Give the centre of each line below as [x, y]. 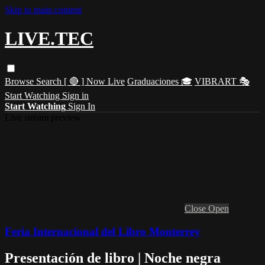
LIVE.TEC [49, 39]
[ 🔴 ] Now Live [94, 81]
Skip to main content [43, 10]
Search [50, 81]
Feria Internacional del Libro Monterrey [103, 231]
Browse [20, 81]
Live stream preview [43, 117]
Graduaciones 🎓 [160, 81]
